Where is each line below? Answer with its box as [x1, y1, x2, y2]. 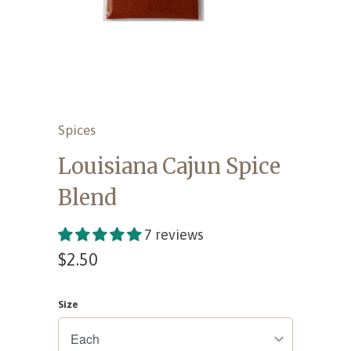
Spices [58, 121, 96, 138]
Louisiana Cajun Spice [58, 152, 280, 179]
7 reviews [144, 226, 204, 243]
